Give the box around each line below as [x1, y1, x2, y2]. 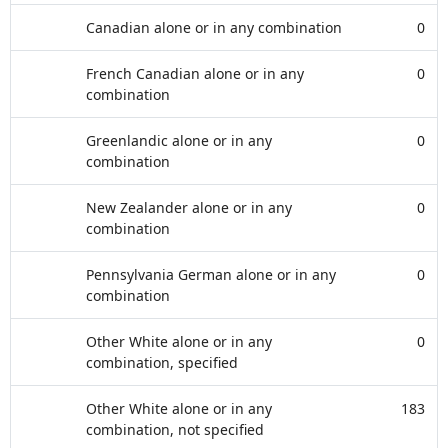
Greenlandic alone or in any [86, 131, 272, 150]
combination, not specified [86, 420, 264, 439]
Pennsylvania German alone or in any [86, 265, 336, 284]
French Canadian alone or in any [86, 64, 304, 83]
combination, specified [86, 353, 238, 372]
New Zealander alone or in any [86, 198, 292, 217]
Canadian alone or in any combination [86, 18, 342, 37]
